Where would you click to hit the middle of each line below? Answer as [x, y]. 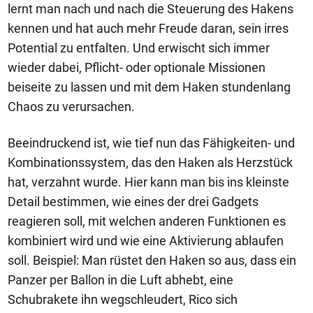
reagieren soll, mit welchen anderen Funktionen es [147, 221]
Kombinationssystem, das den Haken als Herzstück [150, 162]
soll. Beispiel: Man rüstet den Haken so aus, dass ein [152, 260]
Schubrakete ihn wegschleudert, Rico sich [123, 299]
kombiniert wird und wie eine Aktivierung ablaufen [146, 240]
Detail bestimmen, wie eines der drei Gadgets [133, 201]
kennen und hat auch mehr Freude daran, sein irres [148, 28]
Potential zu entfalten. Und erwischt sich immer [139, 48]
